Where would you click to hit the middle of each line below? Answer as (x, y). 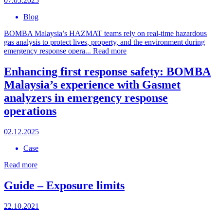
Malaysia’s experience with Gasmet (92, 85)
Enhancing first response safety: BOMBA (107, 72)
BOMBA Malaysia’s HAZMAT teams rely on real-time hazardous (105, 34)
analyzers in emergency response (86, 98)
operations (30, 111)
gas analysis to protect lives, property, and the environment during (104, 42)
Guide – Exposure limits (64, 185)
